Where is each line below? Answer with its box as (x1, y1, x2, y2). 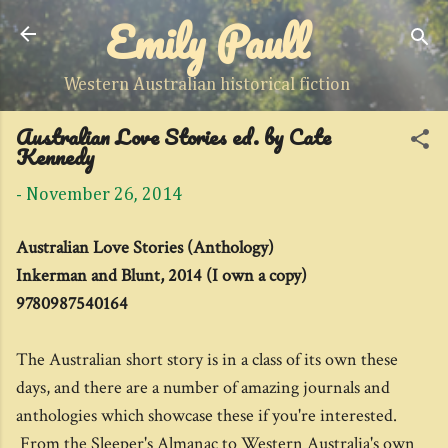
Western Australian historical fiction (64, 76, 350, 94)
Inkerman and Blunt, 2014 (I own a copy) (16, 264, 307, 287)
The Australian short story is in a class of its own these (16, 348, 398, 371)
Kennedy (16, 139, 95, 174)
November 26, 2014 (26, 186, 182, 204)
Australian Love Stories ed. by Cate (16, 119, 331, 154)
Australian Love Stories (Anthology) (16, 236, 274, 259)
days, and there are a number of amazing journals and (16, 376, 390, 399)
